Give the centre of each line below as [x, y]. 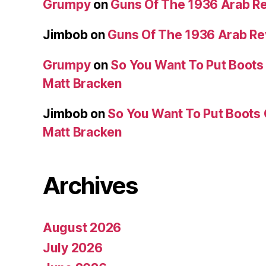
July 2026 [73, 248]
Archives [90, 186]
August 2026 [82, 228]
